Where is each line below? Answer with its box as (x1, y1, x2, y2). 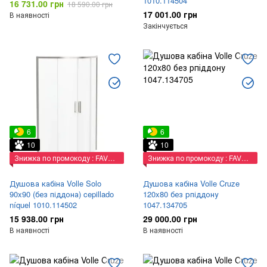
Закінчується (143, 20, 188, 30)
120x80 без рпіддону (143, 188, 218, 200)
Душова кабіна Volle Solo (10, 178, 101, 189)
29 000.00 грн (143, 213, 197, 225)
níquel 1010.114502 (10, 199, 77, 210)
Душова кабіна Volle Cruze (143, 178, 240, 189)
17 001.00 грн (143, 8, 197, 20)
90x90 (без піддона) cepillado (10, 188, 114, 200)
